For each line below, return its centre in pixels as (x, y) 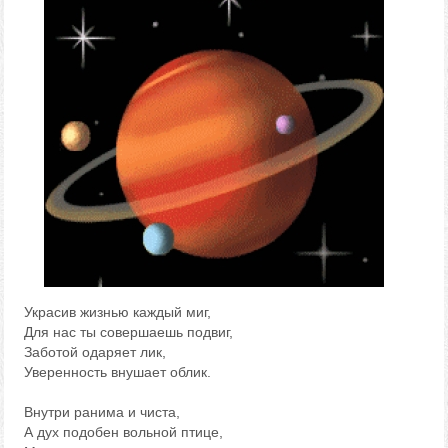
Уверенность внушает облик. (118, 372)
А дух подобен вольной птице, (124, 432)
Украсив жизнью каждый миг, (118, 312)
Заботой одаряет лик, (95, 352)
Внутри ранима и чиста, (102, 412)
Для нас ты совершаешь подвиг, (129, 332)
